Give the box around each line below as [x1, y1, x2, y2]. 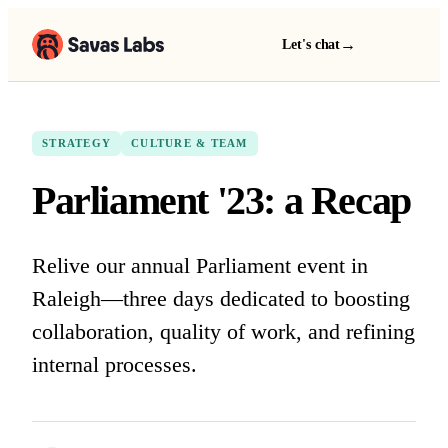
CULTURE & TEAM [131, 138, 248, 149]
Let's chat [282, 37, 341, 52]
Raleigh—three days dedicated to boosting [32, 286, 410, 311]
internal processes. [32, 352, 197, 377]
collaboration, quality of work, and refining [32, 319, 415, 344]
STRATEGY [42, 138, 112, 149]
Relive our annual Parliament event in [32, 253, 368, 278]
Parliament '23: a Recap [32, 178, 411, 223]
